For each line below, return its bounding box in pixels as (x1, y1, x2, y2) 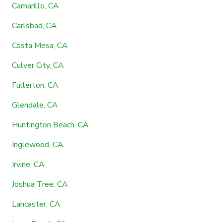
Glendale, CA (12, 99, 58, 111)
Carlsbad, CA (12, 20, 57, 31)
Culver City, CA (12, 59, 64, 71)
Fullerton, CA (12, 79, 58, 91)
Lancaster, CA (12, 198, 60, 210)
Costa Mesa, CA (12, 40, 68, 51)
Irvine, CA (12, 159, 45, 170)
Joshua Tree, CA (12, 178, 68, 190)
